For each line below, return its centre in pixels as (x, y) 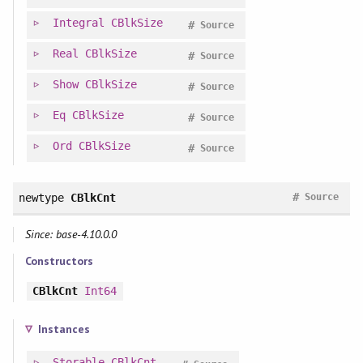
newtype (41, 197)
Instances (64, 329)
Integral (78, 22)
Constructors (59, 261)
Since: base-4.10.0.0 (71, 234)
